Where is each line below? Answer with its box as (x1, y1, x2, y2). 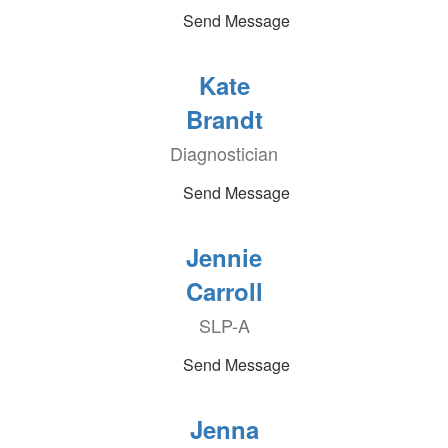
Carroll (185, 274, 263, 308)
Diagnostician (170, 140, 278, 166)
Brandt (185, 102, 263, 136)
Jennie (186, 240, 262, 274)
